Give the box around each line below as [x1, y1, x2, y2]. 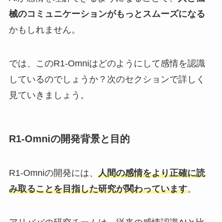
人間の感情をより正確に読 [98, 168, 205, 178]
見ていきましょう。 [8, 90, 89, 100]
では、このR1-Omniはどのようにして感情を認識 [8, 58, 205, 68]
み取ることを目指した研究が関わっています [8, 184, 187, 194]
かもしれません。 [8, 25, 80, 35]
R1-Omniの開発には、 [8, 168, 98, 178]
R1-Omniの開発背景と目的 [8, 133, 130, 145]
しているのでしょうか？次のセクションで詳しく [8, 74, 205, 84]
